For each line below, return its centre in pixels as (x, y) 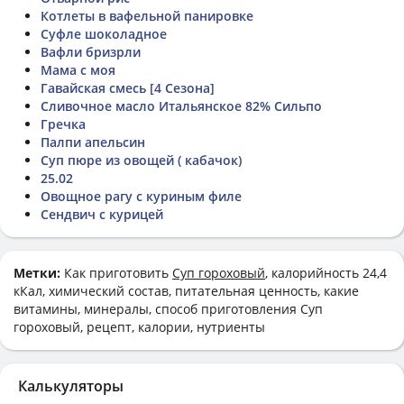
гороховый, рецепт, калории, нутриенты (139, 326)
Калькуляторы (71, 386)
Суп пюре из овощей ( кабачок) (141, 160)
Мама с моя (78, 69)
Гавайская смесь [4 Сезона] (128, 87)
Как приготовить (118, 272)
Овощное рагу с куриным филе (141, 196)
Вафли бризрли (91, 51)
